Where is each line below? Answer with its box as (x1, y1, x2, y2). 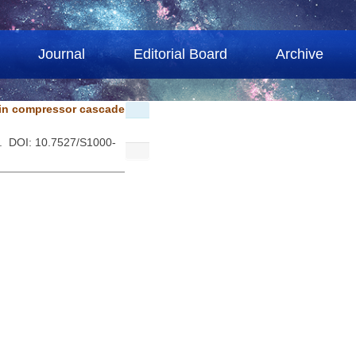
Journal (38, 46, 86, 62)
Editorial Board (133, 46, 228, 62)
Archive (276, 46, 324, 62)
